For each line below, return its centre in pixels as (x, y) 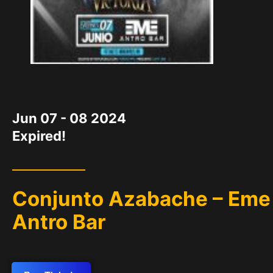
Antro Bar (59, 222)
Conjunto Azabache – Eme (141, 199)
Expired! (39, 136)
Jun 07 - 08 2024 (69, 118)
